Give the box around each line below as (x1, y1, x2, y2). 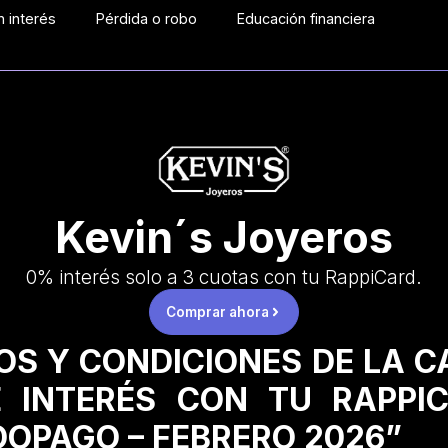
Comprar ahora (165, 304, 269, 321)
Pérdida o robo (96, 10, 198, 27)
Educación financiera (237, 10, 376, 27)
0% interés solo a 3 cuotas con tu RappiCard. (26, 266, 422, 290)
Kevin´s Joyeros (55, 211, 393, 264)
